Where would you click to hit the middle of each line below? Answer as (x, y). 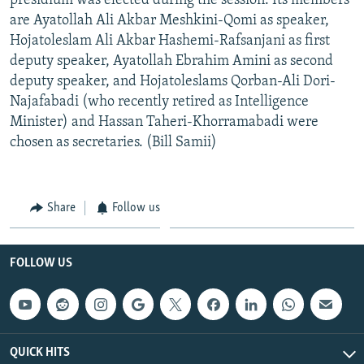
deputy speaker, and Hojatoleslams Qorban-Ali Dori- (173, 81)
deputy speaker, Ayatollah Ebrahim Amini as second (171, 61)
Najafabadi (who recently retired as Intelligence (159, 102)
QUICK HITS (40, 352)
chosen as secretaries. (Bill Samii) (113, 142)
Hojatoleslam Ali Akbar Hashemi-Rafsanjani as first (170, 41)
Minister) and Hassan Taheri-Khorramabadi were (164, 122)
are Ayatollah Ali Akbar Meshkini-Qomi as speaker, (169, 20)
